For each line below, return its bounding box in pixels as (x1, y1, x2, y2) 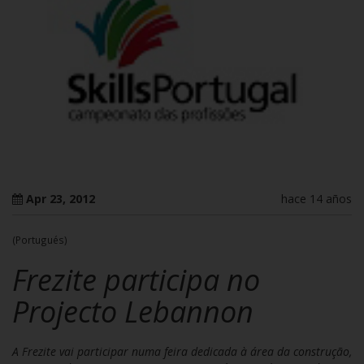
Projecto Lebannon (12, 292, 253, 332)
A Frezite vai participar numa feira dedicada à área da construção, (12, 344, 352, 360)
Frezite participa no (12, 260, 260, 301)
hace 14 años (281, 191, 352, 207)
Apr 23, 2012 (26, 191, 95, 207)
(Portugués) (12, 233, 67, 247)
